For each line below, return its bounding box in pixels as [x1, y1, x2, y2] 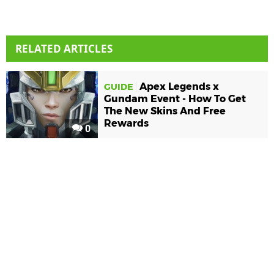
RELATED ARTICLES [15, 42, 113, 56]
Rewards [104, 117, 149, 130]
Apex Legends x [139, 81, 219, 93]
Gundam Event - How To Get [104, 93, 246, 105]
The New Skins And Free [104, 105, 226, 117]
